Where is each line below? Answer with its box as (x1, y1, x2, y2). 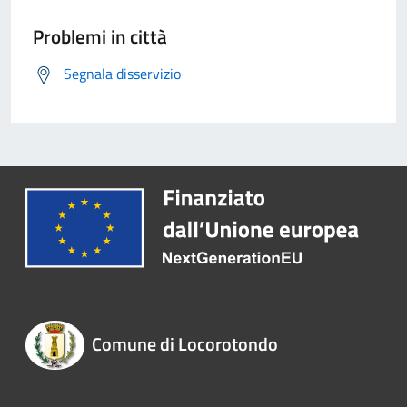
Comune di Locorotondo (91, 330, 278, 359)
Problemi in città (33, 22, 167, 52)
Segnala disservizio (64, 63, 181, 85)
